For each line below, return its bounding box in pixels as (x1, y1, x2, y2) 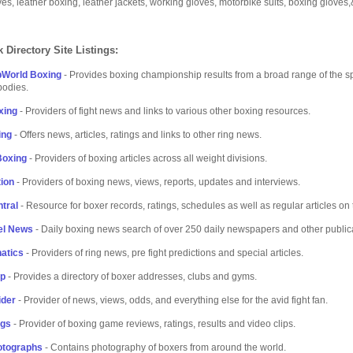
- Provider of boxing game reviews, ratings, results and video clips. (11, 318, 295, 329)
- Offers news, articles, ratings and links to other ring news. (12, 129, 262, 140)
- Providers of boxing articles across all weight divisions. (27, 153, 267, 164)
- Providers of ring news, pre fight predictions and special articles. (24, 247, 303, 258)
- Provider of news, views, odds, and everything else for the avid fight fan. (16, 295, 328, 306)
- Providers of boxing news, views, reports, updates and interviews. (14, 176, 300, 188)
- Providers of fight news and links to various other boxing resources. (17, 106, 310, 117)
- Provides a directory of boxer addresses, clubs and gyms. (6, 271, 257, 282)
